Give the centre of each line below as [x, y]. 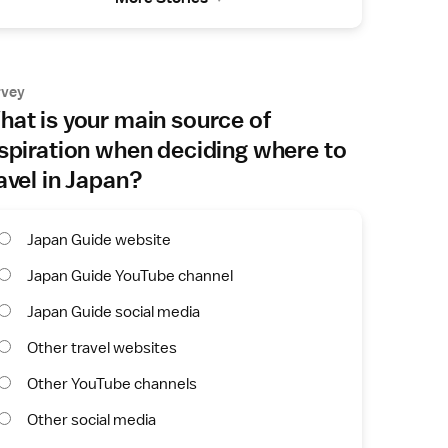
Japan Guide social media [113, 311]
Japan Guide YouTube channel [130, 275]
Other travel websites [102, 347]
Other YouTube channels [112, 383]
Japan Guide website [99, 239]
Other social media [91, 419]
